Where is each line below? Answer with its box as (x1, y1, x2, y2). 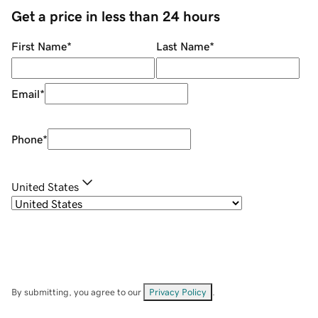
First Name (11, 40, 67, 53)
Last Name (155, 40, 209, 53)
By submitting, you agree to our (11, 287, 143, 297)
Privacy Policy (149, 287, 207, 297)
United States (11, 181, 79, 193)
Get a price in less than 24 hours (11, 9, 220, 24)
